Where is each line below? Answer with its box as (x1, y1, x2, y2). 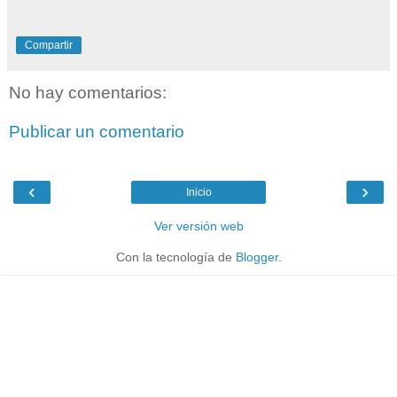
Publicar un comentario (9, 121, 184, 141)
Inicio (185, 186, 212, 199)
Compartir (25, 39, 73, 52)
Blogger (235, 250, 278, 265)
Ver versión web (153, 219, 244, 234)
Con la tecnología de (115, 250, 236, 265)
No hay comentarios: (9, 83, 167, 103)
